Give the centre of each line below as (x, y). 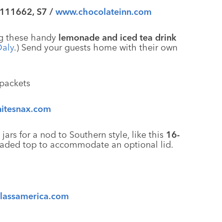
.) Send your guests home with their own (96, 47)
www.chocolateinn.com (104, 12)
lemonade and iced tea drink (117, 37)
